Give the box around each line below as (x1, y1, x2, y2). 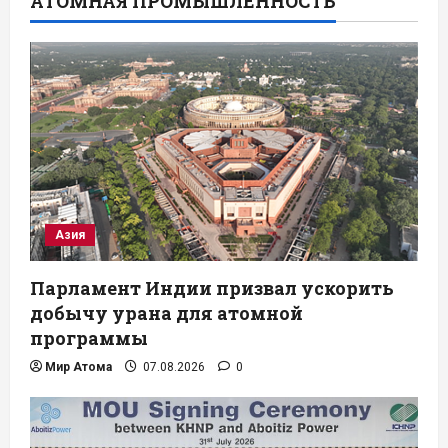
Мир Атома (45, 359, 112, 374)
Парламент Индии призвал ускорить (30, 275, 394, 300)
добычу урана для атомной (30, 300, 303, 325)
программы (30, 325, 148, 350)
